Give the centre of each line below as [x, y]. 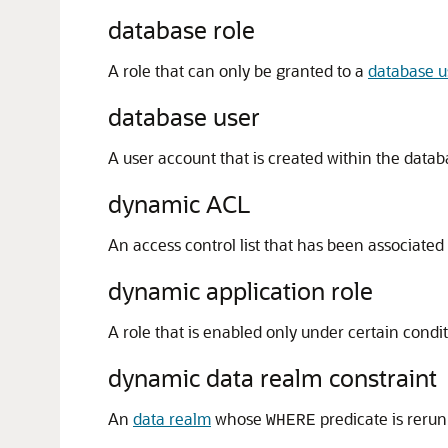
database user [184, 116]
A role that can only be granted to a [238, 70]
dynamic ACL [179, 203]
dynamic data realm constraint [272, 377]
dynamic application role [240, 290]
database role [181, 29]
